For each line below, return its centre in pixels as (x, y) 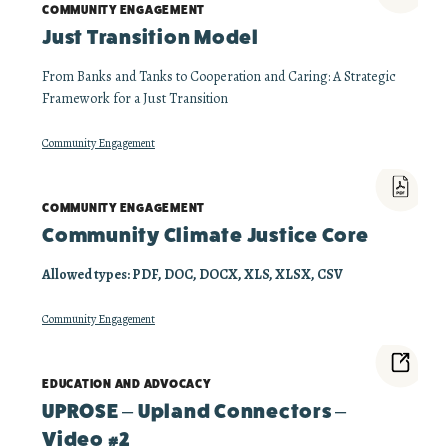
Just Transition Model (150, 37)
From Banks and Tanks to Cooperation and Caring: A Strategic (219, 76)
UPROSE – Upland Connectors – (194, 411)
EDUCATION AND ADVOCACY (127, 384)
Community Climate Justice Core (205, 235)
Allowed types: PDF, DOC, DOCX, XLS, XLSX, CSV (192, 274)
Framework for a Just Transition (135, 98)
